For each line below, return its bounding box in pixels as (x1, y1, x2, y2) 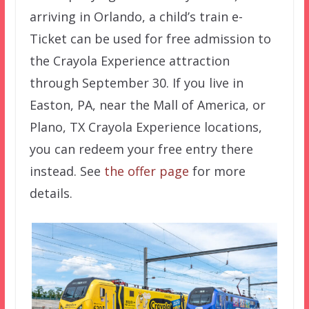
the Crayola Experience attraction (29, 52, 230, 70)
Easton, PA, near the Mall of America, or (29, 97, 266, 114)
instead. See (29, 163, 104, 180)
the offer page (103, 163, 189, 180)
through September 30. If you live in (29, 74, 243, 92)
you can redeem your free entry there (29, 141, 253, 158)
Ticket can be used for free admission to (29, 30, 271, 48)
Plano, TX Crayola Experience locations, (29, 119, 262, 136)
